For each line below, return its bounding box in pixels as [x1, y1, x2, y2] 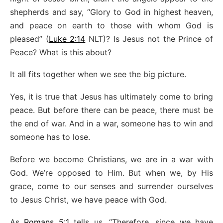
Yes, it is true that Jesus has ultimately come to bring [10, 92, 213, 102]
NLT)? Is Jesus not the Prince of [85, 33, 214, 44]
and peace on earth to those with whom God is [10, 20, 213, 30]
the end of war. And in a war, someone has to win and [10, 118, 213, 129]
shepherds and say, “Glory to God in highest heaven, [10, 6, 213, 17]
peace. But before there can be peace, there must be [10, 105, 213, 115]
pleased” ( [10, 33, 49, 44]
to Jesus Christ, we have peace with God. [10, 195, 167, 205]
